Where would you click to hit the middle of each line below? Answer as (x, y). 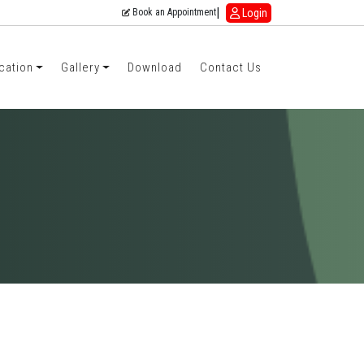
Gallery (80, 68)
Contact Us (231, 68)
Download (155, 68)
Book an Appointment (173, 12)
